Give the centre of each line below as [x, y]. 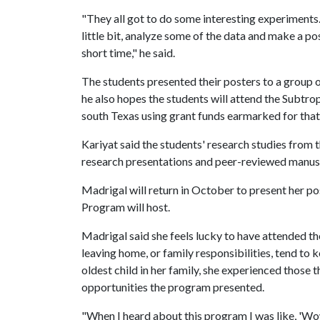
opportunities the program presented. [175, 287]
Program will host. [128, 207]
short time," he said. [129, 52]
